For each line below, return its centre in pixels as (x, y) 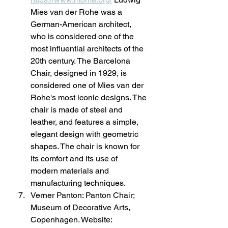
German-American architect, (82, 24)
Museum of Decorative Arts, (81, 207)
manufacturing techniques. (78, 183)
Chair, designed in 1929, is (80, 73)
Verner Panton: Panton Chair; (83, 195)
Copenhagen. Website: (72, 220)
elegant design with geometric (85, 134)
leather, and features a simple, (85, 122)
